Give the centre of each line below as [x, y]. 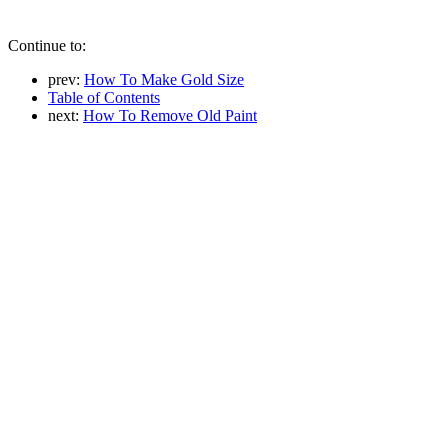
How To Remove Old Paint [170, 115]
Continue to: [47, 45]
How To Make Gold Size [164, 79]
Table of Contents [104, 97]
